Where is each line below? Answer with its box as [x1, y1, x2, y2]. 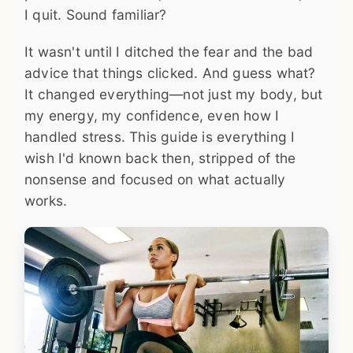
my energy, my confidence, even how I [24, 107, 280, 124]
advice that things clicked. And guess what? [24, 65, 316, 82]
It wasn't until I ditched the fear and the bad [24, 43, 314, 61]
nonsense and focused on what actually [24, 171, 286, 188]
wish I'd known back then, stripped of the [24, 150, 296, 167]
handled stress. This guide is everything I [24, 128, 295, 146]
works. [24, 192, 68, 210]
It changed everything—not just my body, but [24, 86, 323, 103]
